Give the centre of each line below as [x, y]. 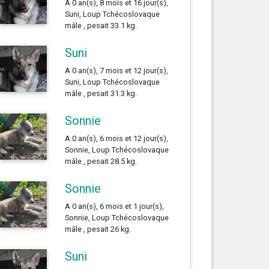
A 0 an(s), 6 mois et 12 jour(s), [116, 138]
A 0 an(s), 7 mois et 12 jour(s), [116, 70]
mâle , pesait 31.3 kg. [101, 93]
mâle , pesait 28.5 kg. [101, 161]
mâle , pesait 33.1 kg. [101, 25]
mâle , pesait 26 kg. [98, 229]
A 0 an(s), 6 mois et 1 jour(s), [114, 206]
